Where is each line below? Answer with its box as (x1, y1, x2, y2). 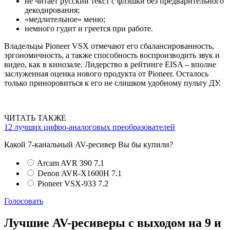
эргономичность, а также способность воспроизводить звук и (4, 50, 220, 60)
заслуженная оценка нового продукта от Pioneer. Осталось (4, 69, 208, 78)
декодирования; (25, 5, 80, 14)
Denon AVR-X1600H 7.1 (37, 168, 122, 178)
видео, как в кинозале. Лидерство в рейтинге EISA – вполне (4, 60, 216, 69)
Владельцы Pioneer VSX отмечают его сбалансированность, (4, 41, 214, 50)
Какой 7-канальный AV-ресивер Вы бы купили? (4, 140, 173, 149)
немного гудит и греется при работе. (25, 24, 153, 33)
